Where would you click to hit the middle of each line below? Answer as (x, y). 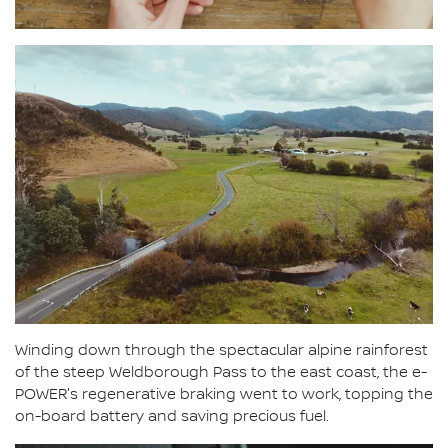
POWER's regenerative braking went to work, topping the (224, 394)
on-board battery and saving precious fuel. (172, 416)
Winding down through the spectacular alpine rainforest (221, 350)
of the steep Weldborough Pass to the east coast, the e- (221, 372)
